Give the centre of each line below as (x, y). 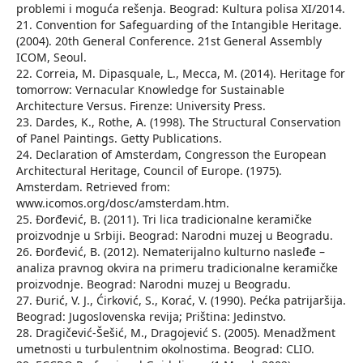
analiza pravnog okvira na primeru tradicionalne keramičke (177, 268)
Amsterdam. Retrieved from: (93, 187)
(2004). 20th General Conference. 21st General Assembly (169, 41)
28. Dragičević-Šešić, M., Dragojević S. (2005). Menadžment (175, 333)
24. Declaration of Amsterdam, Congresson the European (171, 155)
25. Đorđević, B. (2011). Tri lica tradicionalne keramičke (164, 220)
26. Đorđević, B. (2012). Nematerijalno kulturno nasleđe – (170, 252)
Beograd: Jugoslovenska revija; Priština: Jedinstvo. (151, 317)
